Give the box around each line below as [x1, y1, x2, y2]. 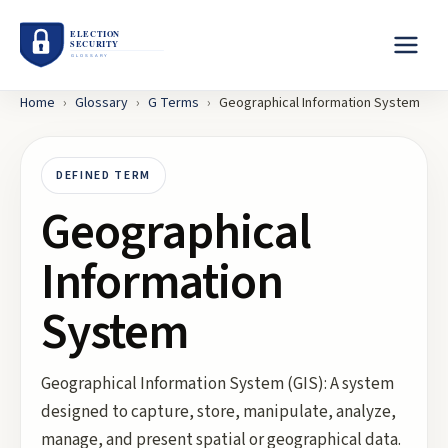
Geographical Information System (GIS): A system [41, 372, 394, 396]
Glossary [75, 93, 128, 113]
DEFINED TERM [56, 167, 152, 184]
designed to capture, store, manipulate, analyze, [41, 400, 396, 424]
